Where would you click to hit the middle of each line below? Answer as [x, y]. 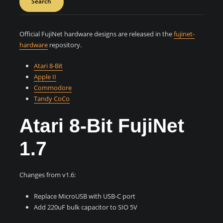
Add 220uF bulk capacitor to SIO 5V [86, 207]
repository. [65, 45]
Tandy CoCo [52, 99]
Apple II [45, 77]
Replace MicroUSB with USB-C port [85, 196]
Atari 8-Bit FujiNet [102, 126]
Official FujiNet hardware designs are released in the [97, 34]
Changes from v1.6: [48, 175]
